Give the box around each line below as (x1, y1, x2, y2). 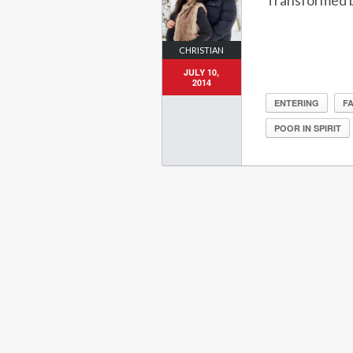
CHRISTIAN (179, 44, 225, 55)
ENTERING (273, 97, 319, 110)
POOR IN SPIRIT (273, 122, 341, 135)
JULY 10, (184, 65, 220, 78)
